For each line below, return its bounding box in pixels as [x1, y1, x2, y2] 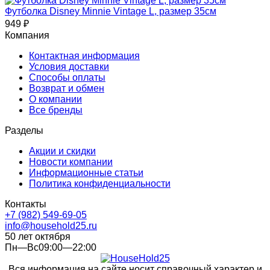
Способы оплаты [29, 72, 105, 83]
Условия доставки [29, 61, 109, 72]
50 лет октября [5, 231, 71, 242]
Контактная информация [29, 50, 140, 61]
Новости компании [29, 156, 113, 167]
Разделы [5, 125, 43, 136]
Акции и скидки [29, 145, 96, 156]
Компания [5, 30, 49, 40]
